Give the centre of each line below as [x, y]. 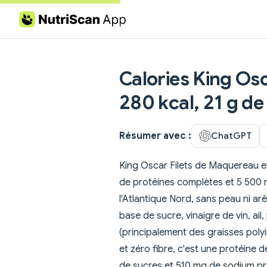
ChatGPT [231, 135]
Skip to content [47, 20]
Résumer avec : [155, 136]
